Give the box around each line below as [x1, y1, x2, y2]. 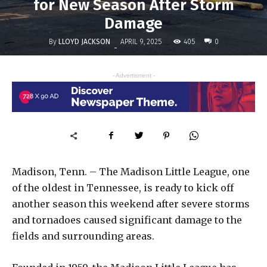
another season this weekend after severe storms [12, 197, 250, 210]
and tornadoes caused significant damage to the [12, 213, 242, 226]
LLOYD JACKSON [58, 37, 110, 46]
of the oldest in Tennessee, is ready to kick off [12, 181, 234, 194]
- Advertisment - [112, 72, 155, 79]
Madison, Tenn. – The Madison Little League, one [12, 165, 250, 178]
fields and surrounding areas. [12, 229, 154, 242]
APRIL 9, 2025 [120, 38, 162, 46]
